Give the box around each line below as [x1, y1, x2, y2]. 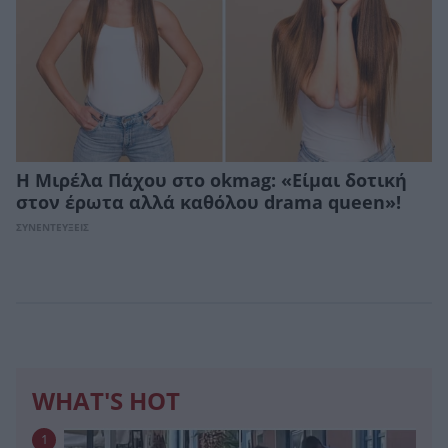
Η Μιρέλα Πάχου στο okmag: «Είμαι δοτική [16, 170, 407, 191]
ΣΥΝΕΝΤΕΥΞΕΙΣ [16, 221, 89, 233]
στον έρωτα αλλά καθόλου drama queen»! [16, 192, 401, 213]
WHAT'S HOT [32, 387, 180, 416]
